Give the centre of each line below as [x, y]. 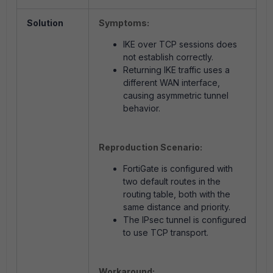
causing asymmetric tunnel [176, 95]
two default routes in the [172, 181]
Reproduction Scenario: [151, 147]
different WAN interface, [172, 83]
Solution [45, 23]
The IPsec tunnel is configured [185, 220]
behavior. [142, 108]
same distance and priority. [177, 207]
